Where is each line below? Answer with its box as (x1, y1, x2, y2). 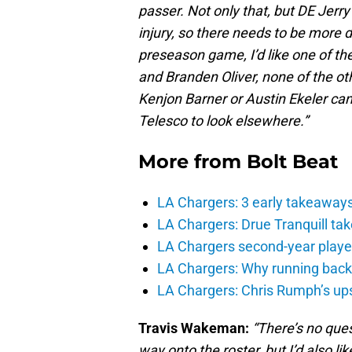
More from (138, 150, 247, 174)
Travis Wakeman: (138, 320, 249, 337)
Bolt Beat (247, 150, 338, 174)
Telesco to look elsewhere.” (138, 112, 308, 130)
